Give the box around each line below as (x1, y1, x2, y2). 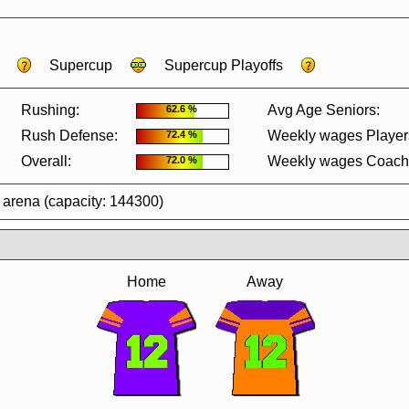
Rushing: (21, 102, 79, 118)
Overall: (21, 153, 71, 169)
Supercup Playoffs (164, 58, 283, 73)
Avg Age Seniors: (267, 102, 380, 118)
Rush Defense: (21, 128, 118, 143)
